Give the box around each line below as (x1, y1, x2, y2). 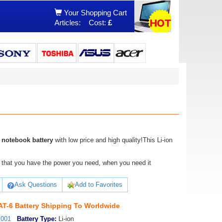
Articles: (55, 18, 83, 27)
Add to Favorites (75, 181, 123, 188)
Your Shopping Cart (62, 8, 127, 17)
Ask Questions (14, 181, 57, 188)
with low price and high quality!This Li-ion (53, 136, 172, 144)
